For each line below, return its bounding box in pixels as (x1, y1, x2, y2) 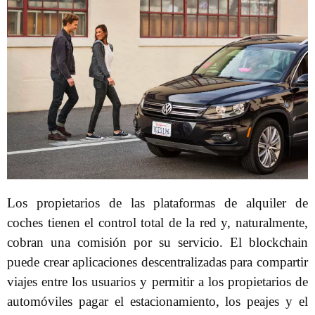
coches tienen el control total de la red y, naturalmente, (7, 215, 308, 230)
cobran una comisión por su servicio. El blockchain (7, 235, 308, 250)
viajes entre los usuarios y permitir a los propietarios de (7, 274, 308, 289)
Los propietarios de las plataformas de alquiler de (7, 195, 308, 210)
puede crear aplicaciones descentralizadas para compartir (7, 255, 308, 269)
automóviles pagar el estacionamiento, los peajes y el (7, 294, 308, 309)
